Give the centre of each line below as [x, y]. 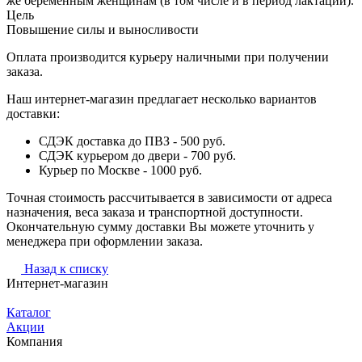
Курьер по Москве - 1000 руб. [120, 170]
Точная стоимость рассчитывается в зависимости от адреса [169, 197]
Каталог [29, 312]
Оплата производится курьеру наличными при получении [168, 57]
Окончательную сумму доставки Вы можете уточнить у [160, 226]
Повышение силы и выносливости [103, 29]
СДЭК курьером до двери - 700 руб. [137, 155]
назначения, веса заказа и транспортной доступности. [155, 212]
